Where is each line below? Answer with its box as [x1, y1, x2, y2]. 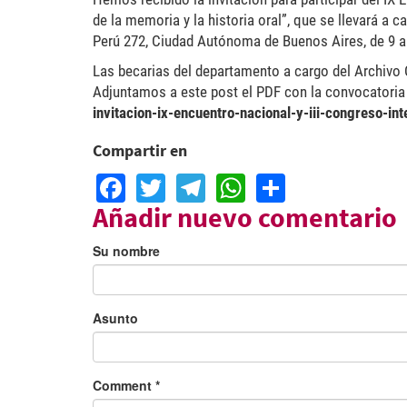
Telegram [205, 162, 327, 203]
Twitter [165, 162, 251, 203]
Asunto [93, 308, 138, 327]
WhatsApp [245, 162, 380, 203]
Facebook [125, 162, 253, 203]
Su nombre [93, 241, 160, 260]
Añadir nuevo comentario [93, 199, 397, 234]
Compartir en [93, 140, 187, 161]
